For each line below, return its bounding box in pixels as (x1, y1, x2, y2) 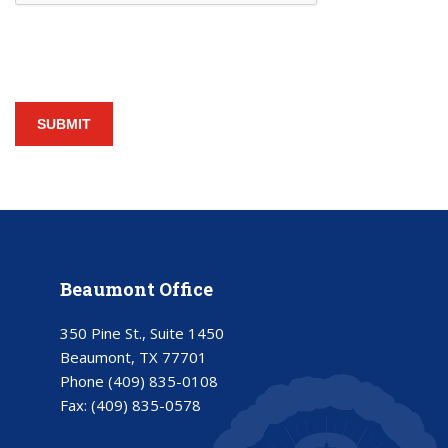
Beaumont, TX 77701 (60, 347, 207, 367)
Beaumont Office (60, 277, 213, 301)
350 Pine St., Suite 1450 (60, 323, 224, 343)
